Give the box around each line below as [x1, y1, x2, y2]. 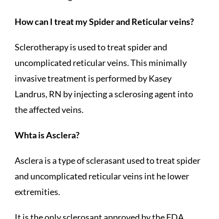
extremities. [14, 186, 60, 197]
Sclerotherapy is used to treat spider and [14, 42, 167, 53]
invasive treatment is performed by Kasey [14, 73, 172, 84]
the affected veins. [14, 104, 84, 115]
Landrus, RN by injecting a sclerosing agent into [14, 88, 193, 100]
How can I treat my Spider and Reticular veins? [14, 16, 194, 27]
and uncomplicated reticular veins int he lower [14, 171, 189, 182]
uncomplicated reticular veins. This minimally [14, 57, 187, 68]
